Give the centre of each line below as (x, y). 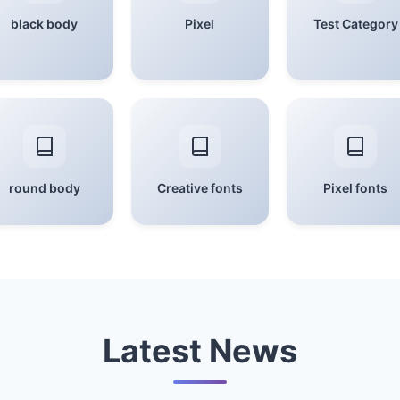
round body (44, 188)
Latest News (200, 351)
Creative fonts (200, 188)
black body (45, 24)
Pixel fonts (356, 188)
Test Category (355, 24)
